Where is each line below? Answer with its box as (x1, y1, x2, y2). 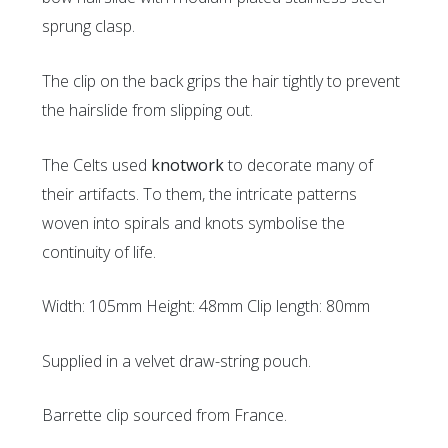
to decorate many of (224, 153, 374, 176)
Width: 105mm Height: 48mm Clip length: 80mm (42, 295, 371, 318)
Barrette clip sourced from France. (42, 404, 288, 427)
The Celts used (42, 153, 152, 176)
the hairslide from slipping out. (42, 98, 254, 121)
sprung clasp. (42, 15, 136, 38)
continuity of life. (42, 240, 157, 263)
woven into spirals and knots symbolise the (42, 211, 346, 234)
